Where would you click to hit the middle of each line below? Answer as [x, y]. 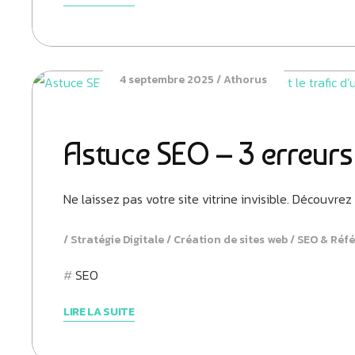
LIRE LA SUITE [99, 312]
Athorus [245, 80]
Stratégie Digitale [117, 240]
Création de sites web [231, 240]
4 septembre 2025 [166, 80]
